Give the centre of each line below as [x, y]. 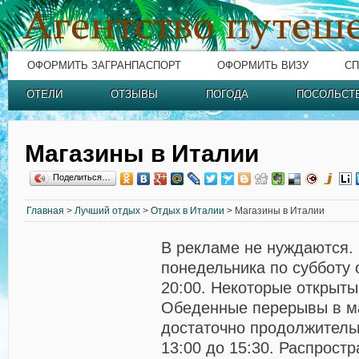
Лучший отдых [107, 211]
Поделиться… [82, 177]
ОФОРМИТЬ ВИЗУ [263, 65]
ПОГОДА [227, 94]
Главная [45, 211]
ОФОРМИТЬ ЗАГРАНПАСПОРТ [104, 65]
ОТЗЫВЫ [134, 94]
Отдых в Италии [188, 211]
